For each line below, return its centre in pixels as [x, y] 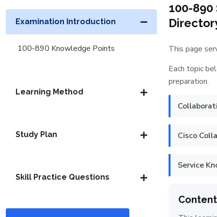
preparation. [189, 81]
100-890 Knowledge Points [66, 48]
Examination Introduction [66, 22]
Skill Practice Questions [62, 177]
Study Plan [36, 134]
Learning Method [49, 92]
